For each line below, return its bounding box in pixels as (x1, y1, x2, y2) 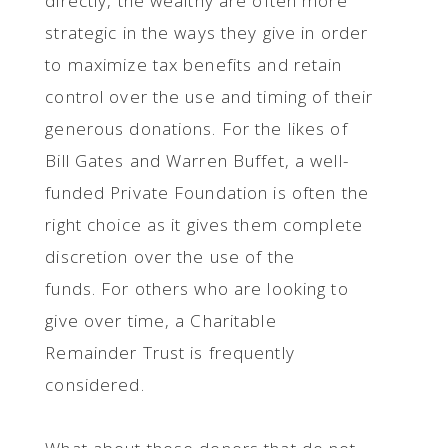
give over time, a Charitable (45, 309, 277, 332)
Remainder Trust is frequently (45, 341, 295, 364)
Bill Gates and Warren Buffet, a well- (45, 149, 349, 172)
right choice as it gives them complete (45, 213, 363, 236)
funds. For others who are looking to (45, 277, 349, 300)
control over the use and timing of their (45, 85, 374, 108)
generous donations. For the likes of (45, 117, 348, 140)
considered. (45, 373, 145, 396)
